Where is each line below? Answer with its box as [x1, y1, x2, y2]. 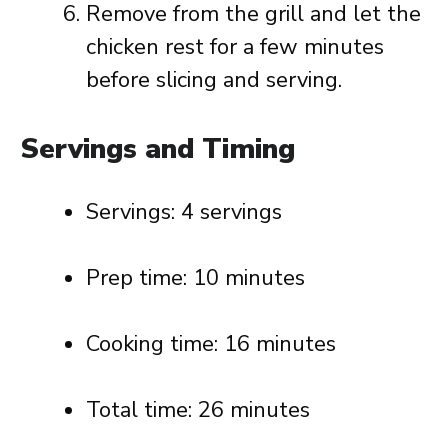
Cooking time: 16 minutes [86, 329, 336, 359]
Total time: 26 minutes [86, 395, 310, 425]
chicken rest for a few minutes [86, 32, 384, 62]
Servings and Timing [20, 130, 295, 168]
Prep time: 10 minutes [86, 263, 305, 293]
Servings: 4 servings [86, 197, 282, 227]
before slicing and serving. [86, 65, 342, 95]
